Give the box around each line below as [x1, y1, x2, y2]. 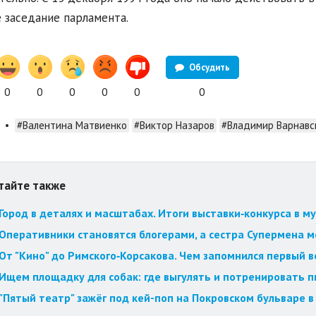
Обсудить [186, 61, 230, 73]
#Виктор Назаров [133, 119, 214, 133]
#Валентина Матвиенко [16, 119, 127, 133]
